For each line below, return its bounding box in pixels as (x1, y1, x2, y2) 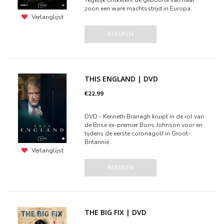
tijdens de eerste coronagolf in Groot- (84, 129, 191, 137)
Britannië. (84, 138, 111, 146)
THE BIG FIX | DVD (84, 207, 147, 217)
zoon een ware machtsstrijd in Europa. (84, 4, 192, 12)
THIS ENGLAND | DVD (84, 74, 158, 83)
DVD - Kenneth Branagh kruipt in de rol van (84, 112, 204, 120)
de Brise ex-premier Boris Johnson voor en (84, 121, 203, 129)
